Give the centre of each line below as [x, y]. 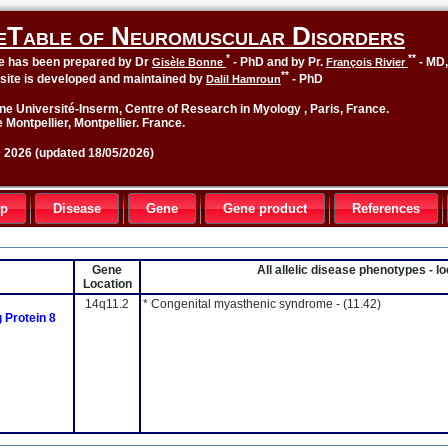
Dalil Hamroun [243, 79]
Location [107, 284]
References [386, 208]
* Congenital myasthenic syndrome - [243, 304]
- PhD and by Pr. [277, 62]
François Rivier [366, 62]
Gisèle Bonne [188, 62]
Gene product [265, 208]
